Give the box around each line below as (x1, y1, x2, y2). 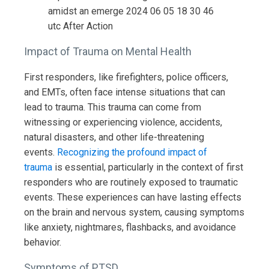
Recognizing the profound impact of (57, 146, 207, 158)
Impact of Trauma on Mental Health (24, 44, 192, 58)
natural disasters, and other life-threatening (24, 131, 204, 143)
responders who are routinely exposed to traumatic (24, 176, 238, 188)
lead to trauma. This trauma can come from (24, 101, 201, 113)
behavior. (24, 236, 61, 248)
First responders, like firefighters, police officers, (24, 71, 228, 83)
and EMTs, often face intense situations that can (24, 86, 225, 98)
